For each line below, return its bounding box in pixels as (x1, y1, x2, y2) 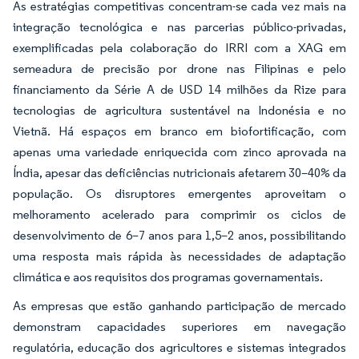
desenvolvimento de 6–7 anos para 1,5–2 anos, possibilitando (13, 227, 346, 243)
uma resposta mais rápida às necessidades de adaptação (13, 248, 346, 264)
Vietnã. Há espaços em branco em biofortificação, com (13, 123, 346, 139)
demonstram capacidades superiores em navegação (13, 318, 346, 334)
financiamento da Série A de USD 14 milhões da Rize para (13, 81, 346, 97)
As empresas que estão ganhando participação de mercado (13, 297, 346, 313)
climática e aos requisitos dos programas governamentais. (13, 268, 323, 284)
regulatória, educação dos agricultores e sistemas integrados (13, 339, 346, 355)
